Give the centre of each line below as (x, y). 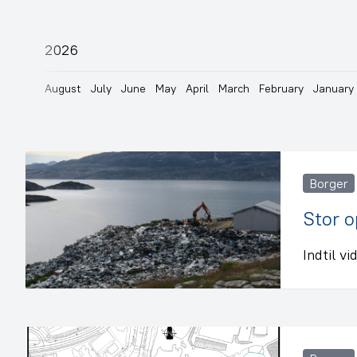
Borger (329, 183)
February (281, 88)
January (333, 88)
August (63, 88)
